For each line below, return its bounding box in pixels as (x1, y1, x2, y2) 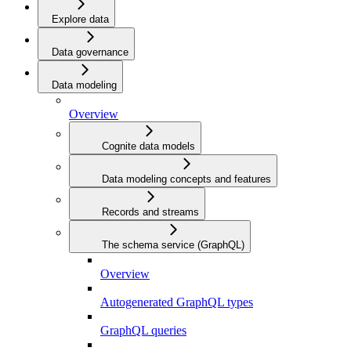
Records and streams (102, 206, 199, 219)
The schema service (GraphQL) (102, 239, 244, 251)
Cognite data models (102, 140, 195, 153)
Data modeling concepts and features (102, 173, 271, 186)
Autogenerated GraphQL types (100, 295, 253, 309)
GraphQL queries (100, 324, 186, 338)
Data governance (52, 46, 128, 59)
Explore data (52, 13, 109, 26)
